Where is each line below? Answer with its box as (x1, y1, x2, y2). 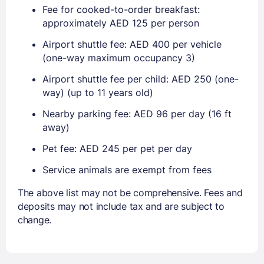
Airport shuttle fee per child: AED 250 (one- (42, 72, 239, 85)
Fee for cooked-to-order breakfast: (42, 3, 200, 15)
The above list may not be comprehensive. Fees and (18, 186, 243, 199)
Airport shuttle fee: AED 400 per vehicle (42, 38, 222, 50)
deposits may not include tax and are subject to (18, 200, 225, 212)
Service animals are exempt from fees (42, 163, 212, 176)
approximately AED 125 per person (42, 16, 199, 29)
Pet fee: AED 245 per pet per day (42, 142, 192, 154)
